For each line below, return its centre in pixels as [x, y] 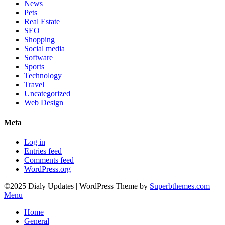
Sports [34, 66]
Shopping [39, 39]
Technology [43, 75]
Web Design [44, 102]
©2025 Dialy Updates [40, 186]
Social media [44, 48]
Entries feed [43, 151]
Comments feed [49, 160]
